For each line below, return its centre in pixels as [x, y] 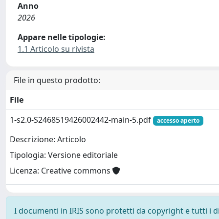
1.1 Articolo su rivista [56, 49]
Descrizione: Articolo [48, 140]
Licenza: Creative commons [61, 171]
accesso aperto [178, 120]
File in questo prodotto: [57, 80]
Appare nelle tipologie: [62, 37]
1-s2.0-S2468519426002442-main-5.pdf [81, 120]
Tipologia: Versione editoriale [64, 155]
